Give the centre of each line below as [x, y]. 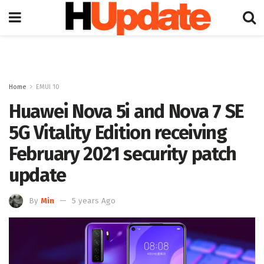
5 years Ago [94, 201]
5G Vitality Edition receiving [118, 133]
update [37, 175]
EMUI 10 [48, 87]
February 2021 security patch [123, 154]
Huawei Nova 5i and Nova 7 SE [127, 111]
